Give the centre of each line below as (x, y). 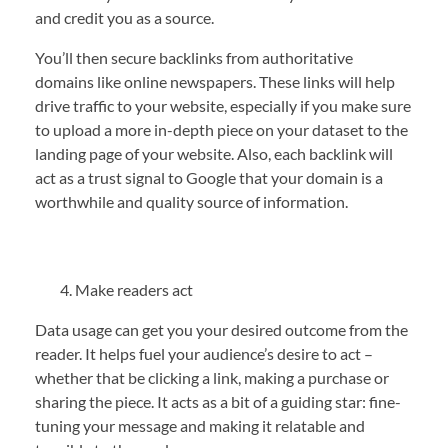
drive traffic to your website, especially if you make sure (223, 106)
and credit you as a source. (126, 18)
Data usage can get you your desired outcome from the (221, 330)
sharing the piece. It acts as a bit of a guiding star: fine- (218, 402)
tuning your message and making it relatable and (200, 426)
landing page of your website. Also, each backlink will (214, 154)
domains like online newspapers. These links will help (215, 82)
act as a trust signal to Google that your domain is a (209, 178)
